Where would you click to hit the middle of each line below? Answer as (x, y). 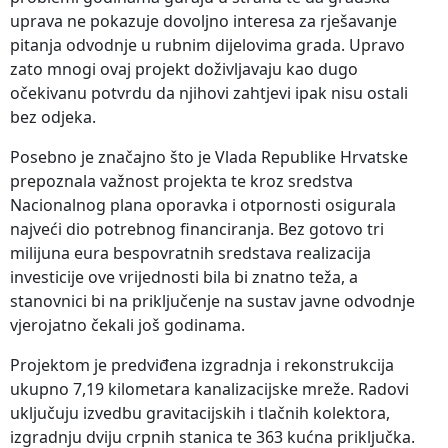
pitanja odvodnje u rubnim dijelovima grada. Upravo (207, 44)
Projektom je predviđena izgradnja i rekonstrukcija (202, 364)
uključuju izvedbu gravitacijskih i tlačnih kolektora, (200, 412)
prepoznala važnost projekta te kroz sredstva (181, 180)
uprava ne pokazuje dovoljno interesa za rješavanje (203, 20)
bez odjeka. (53, 116)
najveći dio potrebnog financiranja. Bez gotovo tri (197, 228)
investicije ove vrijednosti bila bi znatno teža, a (184, 276)
